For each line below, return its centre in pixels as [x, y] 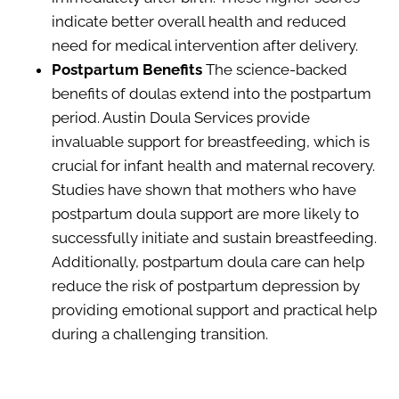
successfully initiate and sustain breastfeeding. [214, 237]
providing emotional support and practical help [214, 309]
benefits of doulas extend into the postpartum [212, 93]
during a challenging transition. [160, 334]
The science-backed [275, 69]
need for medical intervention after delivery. [205, 45]
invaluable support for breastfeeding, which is [211, 141]
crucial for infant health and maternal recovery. [213, 165]
